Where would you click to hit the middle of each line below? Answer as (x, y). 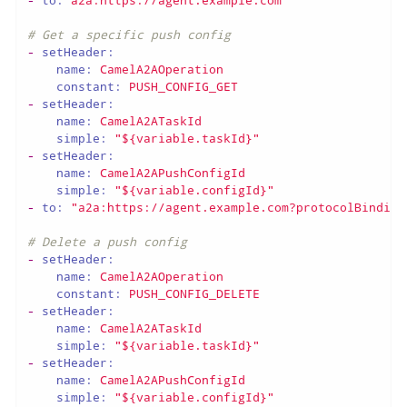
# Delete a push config (107, 241)
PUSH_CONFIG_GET (183, 86)
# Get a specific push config (129, 34)
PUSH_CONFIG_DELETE (194, 293)
